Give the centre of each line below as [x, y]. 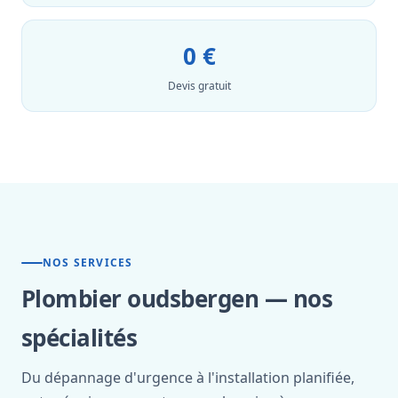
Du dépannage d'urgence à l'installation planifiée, [188, 378]
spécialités [80, 338]
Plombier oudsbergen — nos [177, 298]
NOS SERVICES [88, 263]
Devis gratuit [199, 86]
